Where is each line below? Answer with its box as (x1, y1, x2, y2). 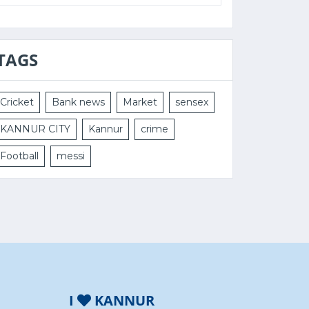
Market (123, 96, 157, 109)
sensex (175, 96, 208, 109)
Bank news (52, 96, 105, 109)
